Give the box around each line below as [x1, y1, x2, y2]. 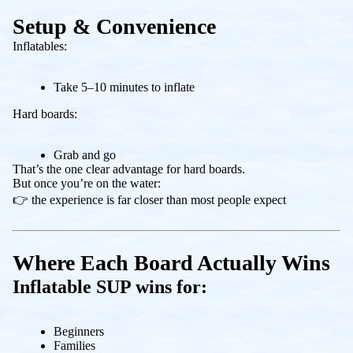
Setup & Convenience [13, 14, 216, 39]
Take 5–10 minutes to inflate [54, 80, 195, 95]
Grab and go [54, 148, 116, 162]
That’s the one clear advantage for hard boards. [13, 162, 245, 176]
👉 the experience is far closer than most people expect [13, 193, 286, 207]
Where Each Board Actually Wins [13, 251, 330, 276]
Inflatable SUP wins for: [13, 277, 207, 298]
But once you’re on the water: [13, 176, 161, 191]
